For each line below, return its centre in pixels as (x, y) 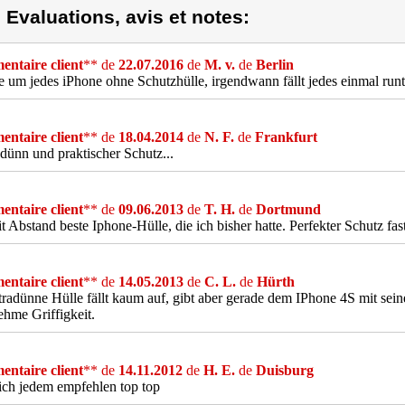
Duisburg (285, 370)
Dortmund (288, 209)
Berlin (275, 65)
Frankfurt (286, 137)
